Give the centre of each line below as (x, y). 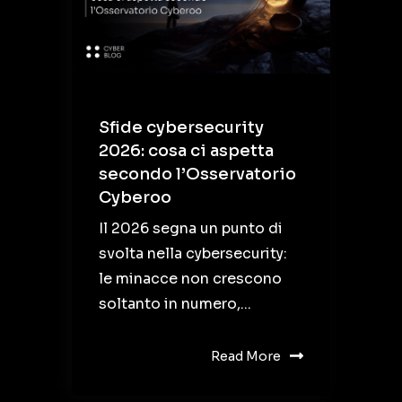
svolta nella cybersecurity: (193, 254)
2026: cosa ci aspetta (186, 151)
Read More (246, 357)
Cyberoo (135, 198)
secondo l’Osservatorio (197, 175)
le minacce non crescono (190, 279)
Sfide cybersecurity (181, 128)
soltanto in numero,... (175, 304)
